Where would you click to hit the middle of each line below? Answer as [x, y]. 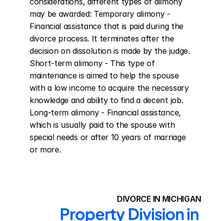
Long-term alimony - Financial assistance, [105, 112]
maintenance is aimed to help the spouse [104, 75]
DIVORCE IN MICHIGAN [159, 199]
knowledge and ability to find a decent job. [107, 100]
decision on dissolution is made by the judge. [110, 51]
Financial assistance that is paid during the [107, 26]
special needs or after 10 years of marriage [108, 137]
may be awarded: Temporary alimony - [100, 14]
